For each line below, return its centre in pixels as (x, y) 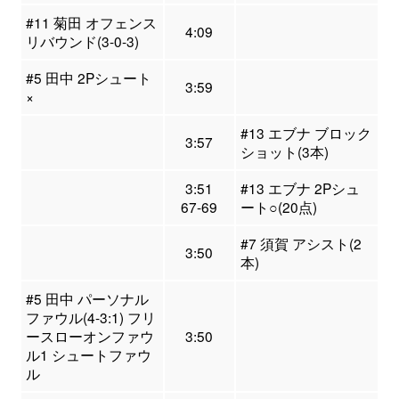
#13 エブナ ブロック (305, 133)
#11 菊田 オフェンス (91, 23)
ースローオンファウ (90, 336)
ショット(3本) (284, 152)
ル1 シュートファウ (88, 355)
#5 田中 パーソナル (87, 299)
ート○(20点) (278, 207)
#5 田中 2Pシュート (88, 78)
